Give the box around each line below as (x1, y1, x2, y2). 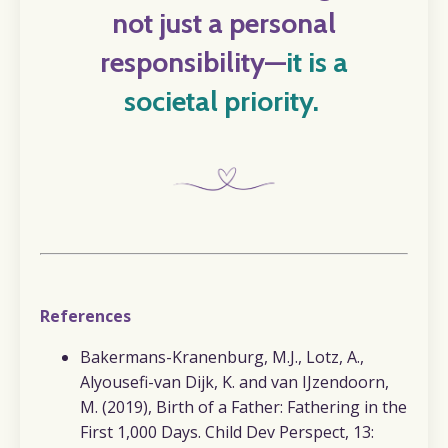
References (40, 305, 131, 328)
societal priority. (123, 83, 319, 118)
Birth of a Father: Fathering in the (156, 396, 407, 419)
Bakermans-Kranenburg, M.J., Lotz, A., (80, 346, 364, 369)
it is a (286, 44, 348, 79)
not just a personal (112, 5, 336, 40)
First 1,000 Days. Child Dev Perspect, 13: (80, 421, 374, 444)
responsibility (100, 44, 265, 79)
